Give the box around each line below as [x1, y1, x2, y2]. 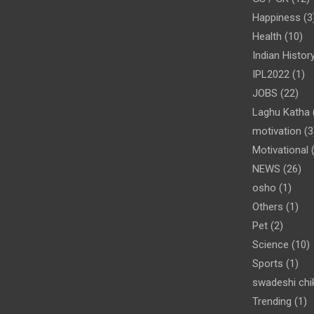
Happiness [252, 11, 301, 25]
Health [252, 30, 282, 43]
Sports [252, 257, 283, 271]
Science [252, 238, 289, 252]
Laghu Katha [252, 106, 310, 119]
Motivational [252, 144, 308, 157]
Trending [252, 295, 292, 308]
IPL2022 [252, 68, 289, 81]
